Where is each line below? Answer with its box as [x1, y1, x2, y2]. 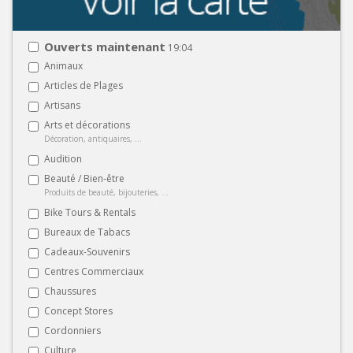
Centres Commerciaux [44, 264, 143, 278]
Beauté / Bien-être [44, 171, 124, 185]
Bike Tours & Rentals [44, 205, 136, 219]
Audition [44, 151, 82, 165]
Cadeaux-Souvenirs [44, 244, 130, 258]
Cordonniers [44, 323, 101, 337]
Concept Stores [44, 303, 113, 318]
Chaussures [44, 284, 96, 298]
